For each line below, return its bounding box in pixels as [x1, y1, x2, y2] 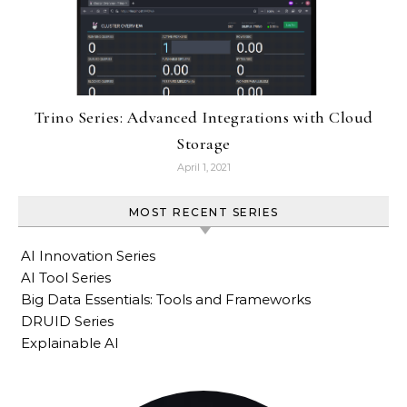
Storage [176, 134, 231, 154]
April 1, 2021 [176, 161, 231, 174]
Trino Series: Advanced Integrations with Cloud [34, 107, 373, 128]
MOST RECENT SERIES [128, 205, 279, 220]
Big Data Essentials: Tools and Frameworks [21, 291, 311, 309]
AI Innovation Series [21, 247, 155, 265]
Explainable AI [21, 334, 119, 352]
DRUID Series [21, 313, 114, 331]
